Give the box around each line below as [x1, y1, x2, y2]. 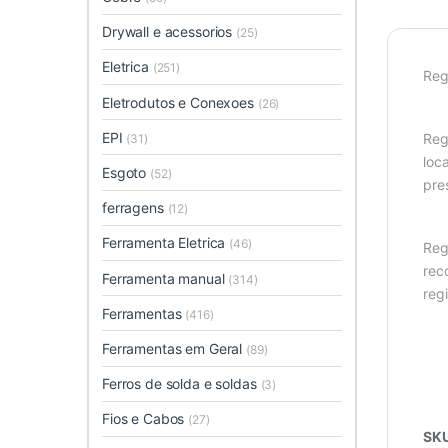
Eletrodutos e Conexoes [102, 93, 258, 111]
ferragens [102, 199, 168, 217]
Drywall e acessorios [102, 23, 237, 41]
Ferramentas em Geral [102, 339, 247, 357]
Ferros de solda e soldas [102, 375, 261, 393]
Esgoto [102, 163, 151, 181]
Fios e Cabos [102, 410, 189, 428]
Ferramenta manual [102, 269, 229, 287]
